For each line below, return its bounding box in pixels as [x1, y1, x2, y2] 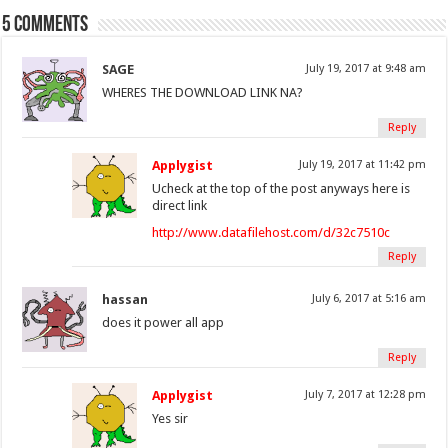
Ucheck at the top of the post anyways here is [152, 181, 411, 197]
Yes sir [152, 411, 189, 427]
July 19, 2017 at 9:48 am [305, 62, 426, 76]
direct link [152, 198, 208, 214]
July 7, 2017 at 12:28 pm [304, 388, 426, 402]
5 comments [2, 14, 89, 38]
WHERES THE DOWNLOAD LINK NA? [102, 85, 304, 101]
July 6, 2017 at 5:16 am [311, 292, 426, 306]
